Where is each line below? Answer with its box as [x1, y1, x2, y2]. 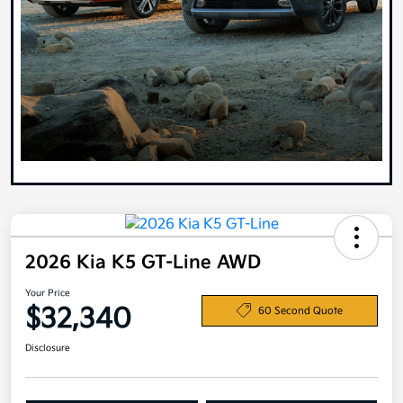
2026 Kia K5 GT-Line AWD [25, 252, 261, 274]
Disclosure [25, 343, 70, 354]
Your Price [25, 288, 70, 300]
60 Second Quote [258, 304, 343, 317]
